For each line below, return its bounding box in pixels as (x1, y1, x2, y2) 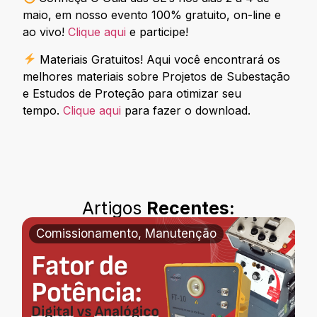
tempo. (23, 103, 64, 117)
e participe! (126, 25, 192, 40)
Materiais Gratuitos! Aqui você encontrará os (35, 52, 280, 67)
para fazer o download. (121, 103, 251, 117)
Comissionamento (36, 226, 139, 241)
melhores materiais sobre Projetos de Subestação (23, 69, 291, 83)
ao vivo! (23, 25, 69, 40)
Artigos (82, 197, 146, 219)
